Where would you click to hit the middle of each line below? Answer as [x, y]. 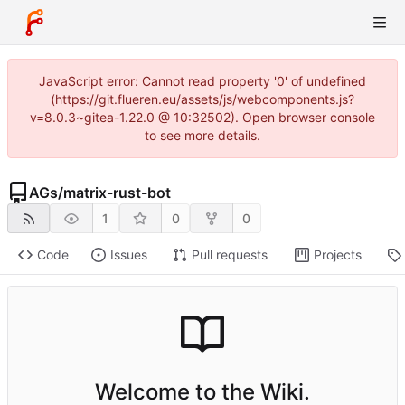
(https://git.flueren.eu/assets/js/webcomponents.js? [202, 99]
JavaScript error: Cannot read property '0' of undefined [202, 81]
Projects [337, 255]
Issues [128, 255]
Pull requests [229, 255]
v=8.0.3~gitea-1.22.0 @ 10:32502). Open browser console [202, 117]
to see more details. [202, 135]
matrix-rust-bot [117, 193]
